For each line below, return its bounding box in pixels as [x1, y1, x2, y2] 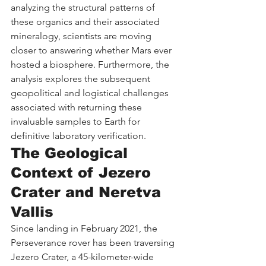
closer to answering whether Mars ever [11, 44, 174, 56]
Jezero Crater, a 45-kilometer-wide [11, 251, 156, 262]
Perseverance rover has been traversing [11, 236, 177, 248]
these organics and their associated [11, 15, 162, 27]
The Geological [11, 144, 132, 161]
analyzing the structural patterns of [11, 1, 157, 13]
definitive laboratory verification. [11, 129, 146, 141]
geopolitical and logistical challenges [11, 87, 171, 99]
